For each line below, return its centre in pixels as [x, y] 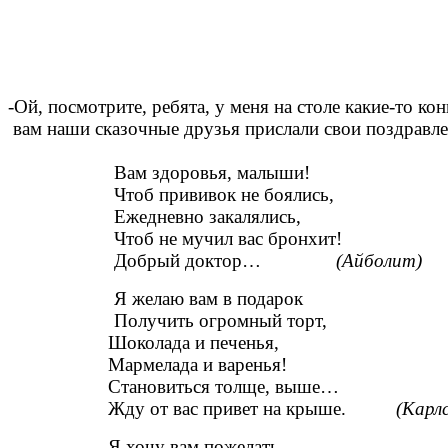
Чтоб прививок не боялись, [224, 195]
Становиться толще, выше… [173, 387]
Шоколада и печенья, [143, 343]
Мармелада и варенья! [147, 365]
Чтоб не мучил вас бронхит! [228, 239]
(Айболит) [379, 261]
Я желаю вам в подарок [208, 299]
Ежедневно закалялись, [207, 217]
